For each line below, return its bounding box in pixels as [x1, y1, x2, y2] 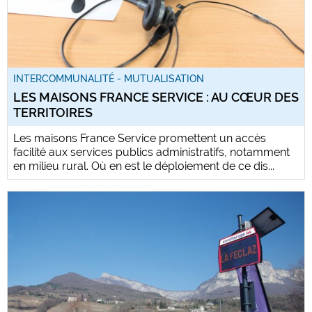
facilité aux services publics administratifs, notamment [13, 145, 290, 159]
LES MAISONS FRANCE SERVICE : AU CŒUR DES [13, 89, 299, 104]
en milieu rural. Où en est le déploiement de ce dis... [13, 159, 274, 173]
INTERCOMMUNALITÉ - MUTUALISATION [13, 72, 204, 84]
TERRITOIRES [13, 104, 93, 120]
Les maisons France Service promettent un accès [13, 131, 266, 145]
